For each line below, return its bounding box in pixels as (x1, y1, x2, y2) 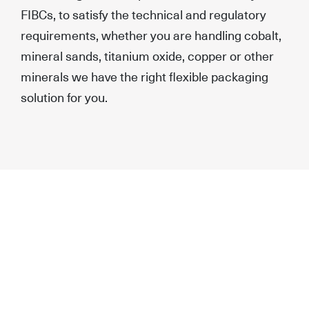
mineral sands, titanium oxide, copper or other (21, 46, 274, 65)
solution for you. (21, 87, 108, 106)
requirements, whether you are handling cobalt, (21, 25, 281, 44)
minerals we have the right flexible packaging (21, 66, 268, 86)
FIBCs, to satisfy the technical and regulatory (21, 4, 266, 23)
